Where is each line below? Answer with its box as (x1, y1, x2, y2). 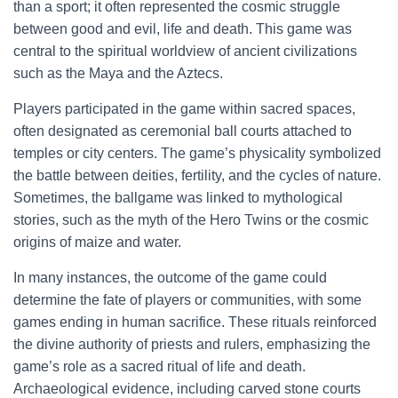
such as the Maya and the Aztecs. (13, 66, 223, 81)
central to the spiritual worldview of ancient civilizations (13, 44, 357, 59)
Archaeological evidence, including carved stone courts (13, 381, 361, 396)
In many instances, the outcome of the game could (13, 270, 327, 285)
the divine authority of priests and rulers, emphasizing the (13, 337, 370, 352)
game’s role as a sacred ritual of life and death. (13, 359, 306, 374)
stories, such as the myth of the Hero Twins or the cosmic (13, 212, 369, 227)
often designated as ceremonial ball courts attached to (13, 123, 352, 139)
